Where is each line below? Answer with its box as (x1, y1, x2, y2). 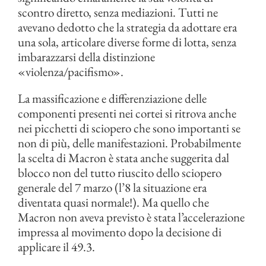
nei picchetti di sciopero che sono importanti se (18, 120, 240, 136)
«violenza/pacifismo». (18, 64, 123, 80)
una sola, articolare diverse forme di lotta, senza (18, 34, 236, 50)
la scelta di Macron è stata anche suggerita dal (18, 150, 229, 166)
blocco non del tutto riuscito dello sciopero (18, 164, 221, 180)
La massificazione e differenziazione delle (18, 90, 207, 106)
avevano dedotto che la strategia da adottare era (18, 19, 237, 35)
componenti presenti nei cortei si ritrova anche (18, 105, 236, 121)
